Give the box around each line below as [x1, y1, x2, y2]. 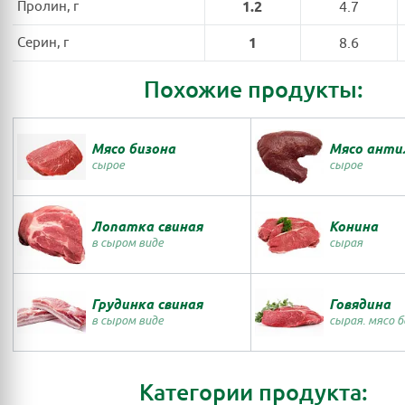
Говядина [329, 297, 391, 313]
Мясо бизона [91, 141, 175, 157]
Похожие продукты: [143, 75, 363, 104]
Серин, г [17, 33, 69, 52]
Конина [329, 219, 378, 235]
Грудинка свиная [91, 297, 202, 313]
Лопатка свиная [91, 219, 202, 235]
